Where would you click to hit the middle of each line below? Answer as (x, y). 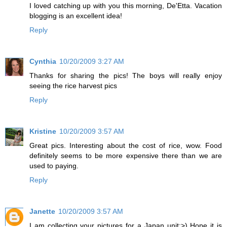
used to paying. (54, 166)
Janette (42, 212)
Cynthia (43, 62)
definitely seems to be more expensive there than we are (126, 156)
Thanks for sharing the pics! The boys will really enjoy (126, 76)
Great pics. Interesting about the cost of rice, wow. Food (126, 146)
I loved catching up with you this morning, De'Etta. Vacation (126, 6)
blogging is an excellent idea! (76, 16)
